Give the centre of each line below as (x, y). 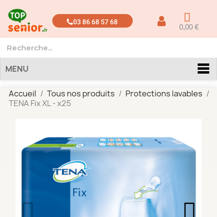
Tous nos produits (81, 93)
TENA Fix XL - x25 (40, 103)
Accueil (22, 93)
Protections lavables (164, 93)
